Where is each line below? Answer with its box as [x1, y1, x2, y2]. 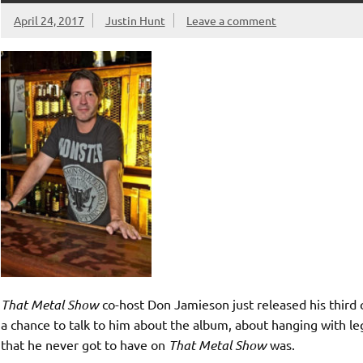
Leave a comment [186, 12, 277, 28]
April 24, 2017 [13, 12, 84, 28]
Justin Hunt [105, 12, 165, 28]
